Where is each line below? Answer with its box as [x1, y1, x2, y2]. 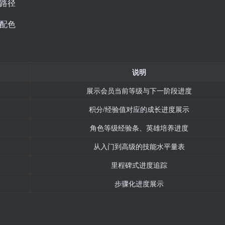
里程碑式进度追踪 [110, 160, 167, 170]
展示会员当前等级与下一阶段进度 [86, 85, 192, 96]
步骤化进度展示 [114, 178, 164, 189]
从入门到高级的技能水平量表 [93, 141, 185, 152]
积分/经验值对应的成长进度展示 [88, 104, 189, 115]
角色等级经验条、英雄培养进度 [89, 123, 188, 133]
